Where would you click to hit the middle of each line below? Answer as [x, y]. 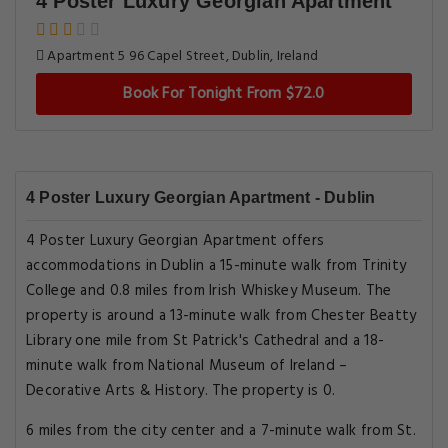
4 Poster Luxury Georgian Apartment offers [175, 241]
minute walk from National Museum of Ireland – [187, 366]
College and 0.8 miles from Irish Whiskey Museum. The [209, 291]
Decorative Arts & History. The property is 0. [181, 391]
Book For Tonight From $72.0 [224, 94]
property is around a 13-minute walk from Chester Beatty [221, 316]
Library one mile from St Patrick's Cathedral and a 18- [205, 341]
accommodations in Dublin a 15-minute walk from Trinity [216, 266]
